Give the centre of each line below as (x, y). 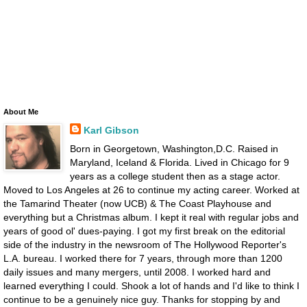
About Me (21, 111)
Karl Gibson (111, 130)
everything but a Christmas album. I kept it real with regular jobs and (151, 217)
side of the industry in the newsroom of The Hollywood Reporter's (145, 244)
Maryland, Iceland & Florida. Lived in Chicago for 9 (179, 162)
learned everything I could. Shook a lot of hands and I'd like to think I (151, 285)
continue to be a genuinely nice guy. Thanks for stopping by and (142, 299)
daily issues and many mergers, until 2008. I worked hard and (137, 272)
